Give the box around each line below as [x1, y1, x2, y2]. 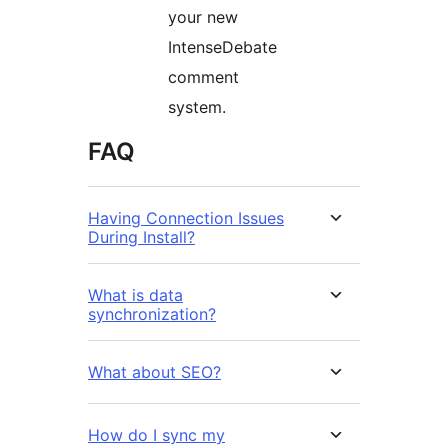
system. [168, 97, 226, 118]
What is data [88, 285, 183, 306]
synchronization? [88, 304, 216, 325]
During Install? [88, 227, 195, 248]
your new [168, 7, 238, 28]
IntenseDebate [168, 37, 277, 58]
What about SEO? [88, 362, 221, 383]
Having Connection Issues [88, 208, 284, 229]
